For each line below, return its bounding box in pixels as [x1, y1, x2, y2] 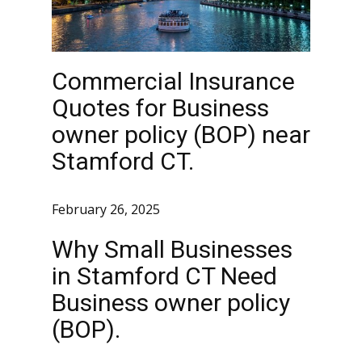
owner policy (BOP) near [52, 120, 310, 149]
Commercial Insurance [52, 67, 295, 95]
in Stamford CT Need [52, 262, 277, 290]
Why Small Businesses [52, 235, 293, 263]
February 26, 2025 [52, 200, 160, 219]
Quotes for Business [52, 94, 269, 122]
